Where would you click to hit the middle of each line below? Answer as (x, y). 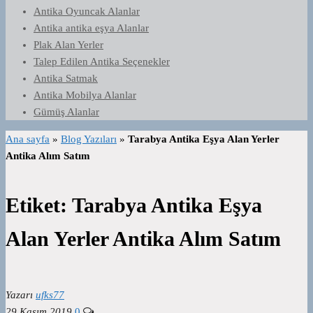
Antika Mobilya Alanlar (85, 95)
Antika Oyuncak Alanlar (87, 11)
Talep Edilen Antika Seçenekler (102, 61)
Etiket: (39, 205)
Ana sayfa (28, 139)
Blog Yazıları (89, 139)
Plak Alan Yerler (68, 45)
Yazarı (19, 295)
